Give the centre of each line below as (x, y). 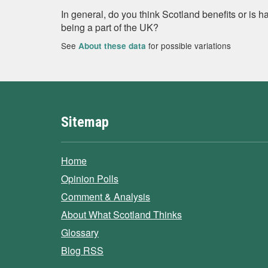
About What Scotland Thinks (121, 214)
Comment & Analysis (106, 197)
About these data (112, 46)
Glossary (80, 232)
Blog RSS (82, 250)
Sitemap (85, 122)
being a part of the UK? (110, 27)
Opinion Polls (90, 179)
